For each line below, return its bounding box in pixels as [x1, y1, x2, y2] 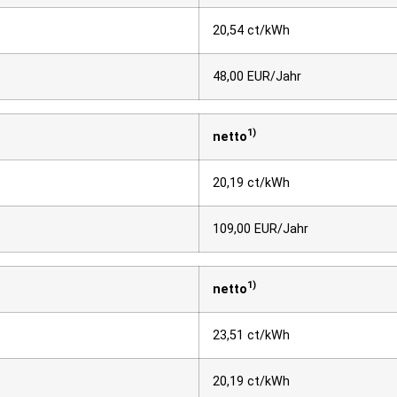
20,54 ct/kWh [213, 22, 290, 38]
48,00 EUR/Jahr [213, 68, 301, 84]
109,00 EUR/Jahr [213, 221, 308, 237]
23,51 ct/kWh [213, 327, 290, 343]
